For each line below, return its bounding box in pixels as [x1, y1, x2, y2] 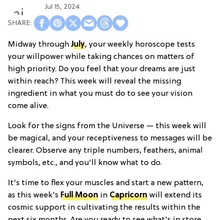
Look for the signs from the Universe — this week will [8, 122, 206, 131]
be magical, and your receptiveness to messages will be [8, 134, 212, 143]
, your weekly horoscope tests [85, 40, 195, 50]
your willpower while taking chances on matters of [8, 53, 194, 62]
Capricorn [110, 191, 147, 200]
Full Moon [60, 191, 98, 200]
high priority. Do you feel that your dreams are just [8, 65, 195, 74]
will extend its [147, 191, 202, 200]
